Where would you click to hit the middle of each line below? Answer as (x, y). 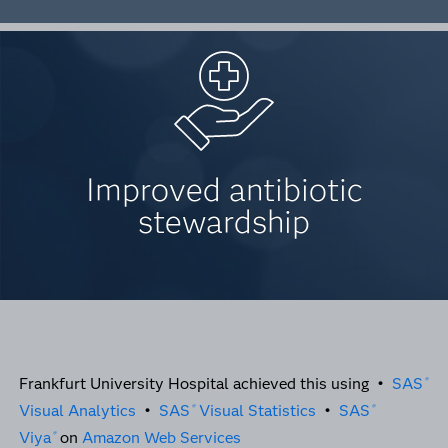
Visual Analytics (77, 410)
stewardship (224, 221)
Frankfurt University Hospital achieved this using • (205, 383)
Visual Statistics (256, 410)
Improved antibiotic (224, 189)
